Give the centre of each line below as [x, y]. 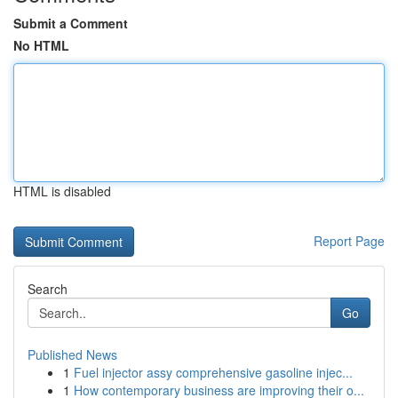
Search [48, 289]
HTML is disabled [62, 191]
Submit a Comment [71, 23]
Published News [72, 354]
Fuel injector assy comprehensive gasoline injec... [213, 372]
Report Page [349, 241]
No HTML [41, 45]
